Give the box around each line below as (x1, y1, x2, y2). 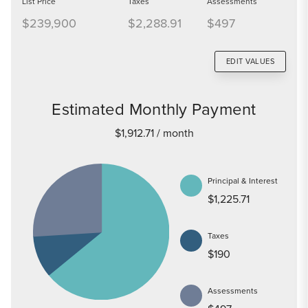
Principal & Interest (208, 174, 278, 187)
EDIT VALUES (225, 55, 274, 67)
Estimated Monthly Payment (52, 96, 256, 122)
